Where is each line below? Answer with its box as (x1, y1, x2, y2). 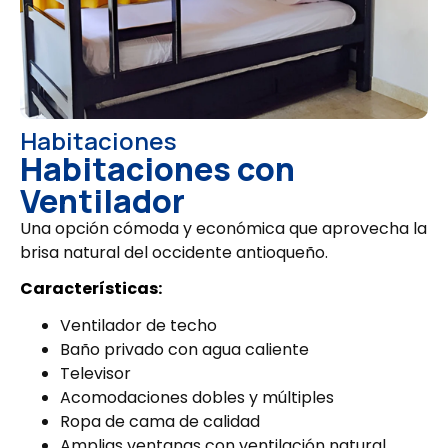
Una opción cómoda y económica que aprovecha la (20, 216, 427, 240)
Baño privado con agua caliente (60, 338, 309, 362)
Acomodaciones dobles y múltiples (60, 386, 334, 410)
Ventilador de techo (60, 314, 217, 338)
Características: (20, 277, 162, 301)
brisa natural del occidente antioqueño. (20, 240, 332, 264)
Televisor (60, 362, 131, 386)
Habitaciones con (20, 146, 295, 191)
